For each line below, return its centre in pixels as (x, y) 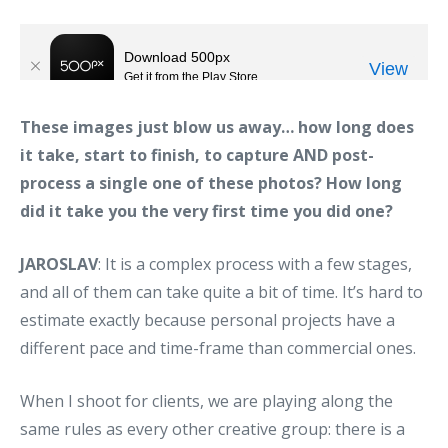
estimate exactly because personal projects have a (207, 319)
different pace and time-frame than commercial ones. (218, 347)
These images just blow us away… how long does (217, 126)
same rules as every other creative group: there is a (212, 428)
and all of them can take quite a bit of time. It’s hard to (221, 291)
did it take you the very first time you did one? (206, 210)
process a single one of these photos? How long (211, 182)
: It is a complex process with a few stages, (255, 263)
